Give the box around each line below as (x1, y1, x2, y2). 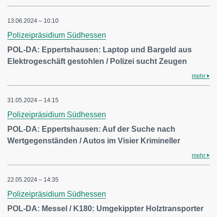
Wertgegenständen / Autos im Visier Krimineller (7, 137, 180, 145)
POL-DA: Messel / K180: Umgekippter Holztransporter (7, 204, 203, 213)
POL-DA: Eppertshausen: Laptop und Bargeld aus (7, 46, 192, 54)
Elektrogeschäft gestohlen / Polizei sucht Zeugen (7, 57, 187, 65)
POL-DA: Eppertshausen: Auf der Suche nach (7, 125, 175, 133)
